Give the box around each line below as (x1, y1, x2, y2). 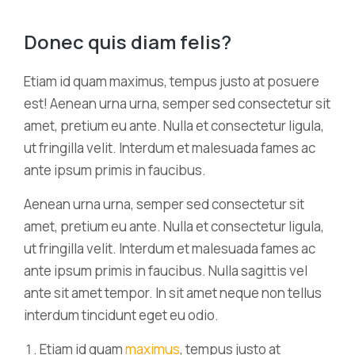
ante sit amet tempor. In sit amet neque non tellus (24, 284, 322, 302)
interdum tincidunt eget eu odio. (24, 306, 219, 324)
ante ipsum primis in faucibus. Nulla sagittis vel (24, 261, 307, 280)
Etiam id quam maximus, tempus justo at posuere (24, 72, 319, 90)
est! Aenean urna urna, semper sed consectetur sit (24, 94, 330, 113)
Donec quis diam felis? (24, 29, 231, 55)
